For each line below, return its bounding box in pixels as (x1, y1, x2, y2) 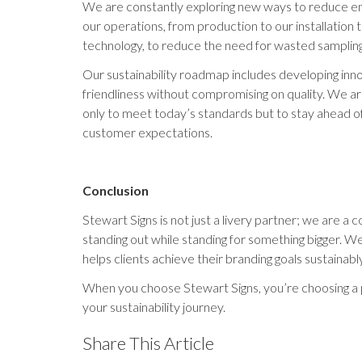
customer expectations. (82, 124, 213, 140)
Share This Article (82, 331, 214, 354)
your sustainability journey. (82, 298, 225, 314)
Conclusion (82, 182, 149, 198)
